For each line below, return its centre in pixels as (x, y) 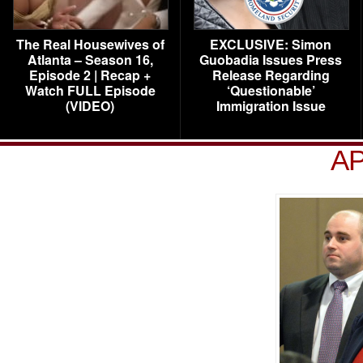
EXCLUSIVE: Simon (271, 44)
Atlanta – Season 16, (90, 60)
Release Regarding (271, 75)
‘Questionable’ (271, 90)
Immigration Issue (271, 106)
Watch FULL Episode (90, 90)
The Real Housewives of (90, 44)
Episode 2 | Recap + (90, 75)
